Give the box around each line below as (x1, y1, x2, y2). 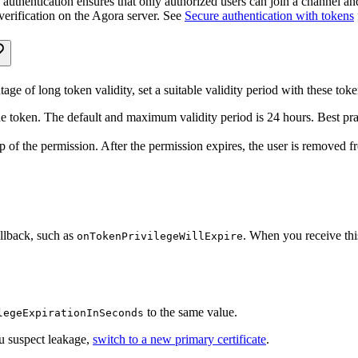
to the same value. (144, 304, 237, 319)
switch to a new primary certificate (93, 332, 266, 346)
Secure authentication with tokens (185, 8, 354, 22)
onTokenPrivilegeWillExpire (77, 229, 243, 242)
